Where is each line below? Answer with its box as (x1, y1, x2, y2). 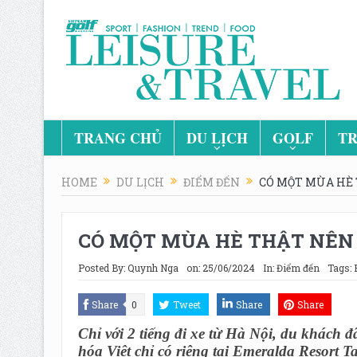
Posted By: (77, 261, 127, 274)
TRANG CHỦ (73, 127, 162, 148)
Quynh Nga (127, 261, 178, 274)
